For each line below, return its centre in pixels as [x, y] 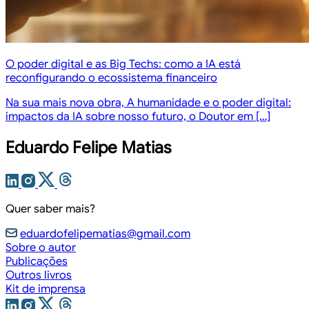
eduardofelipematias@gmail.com [105, 234]
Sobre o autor [41, 248]
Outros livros [39, 276]
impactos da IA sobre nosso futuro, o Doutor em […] [138, 116]
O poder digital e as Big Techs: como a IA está [123, 64]
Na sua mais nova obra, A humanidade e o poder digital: [148, 102]
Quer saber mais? [50, 209]
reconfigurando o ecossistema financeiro [111, 78]
